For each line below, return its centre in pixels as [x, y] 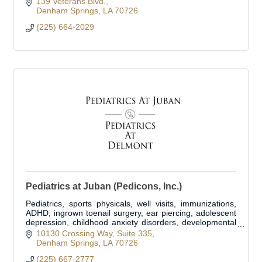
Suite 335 [134, 233]
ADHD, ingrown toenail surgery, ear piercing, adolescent [131, 213]
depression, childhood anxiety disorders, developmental [131, 223]
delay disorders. [55, 232]
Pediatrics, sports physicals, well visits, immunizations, [131, 204]
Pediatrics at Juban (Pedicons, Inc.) [104, 187]
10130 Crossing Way [74, 233]
